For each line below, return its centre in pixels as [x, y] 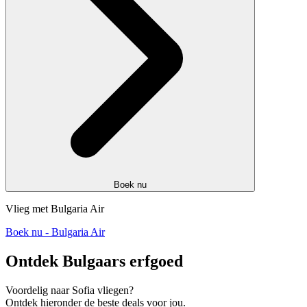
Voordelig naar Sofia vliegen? [70, 290]
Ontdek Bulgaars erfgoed [94, 261]
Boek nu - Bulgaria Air [55, 232]
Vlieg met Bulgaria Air [55, 209]
